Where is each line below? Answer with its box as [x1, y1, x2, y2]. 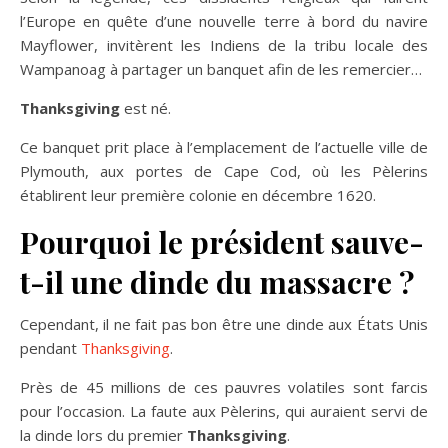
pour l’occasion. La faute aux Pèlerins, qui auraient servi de [20, 401, 428, 422]
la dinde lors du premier [20, 425, 187, 446]
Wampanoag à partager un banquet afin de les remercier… [20, 59, 422, 80]
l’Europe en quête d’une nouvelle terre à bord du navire [20, 11, 428, 32]
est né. [120, 98, 171, 119]
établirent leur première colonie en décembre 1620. [20, 185, 376, 206]
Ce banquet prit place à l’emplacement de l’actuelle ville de [20, 137, 428, 158]
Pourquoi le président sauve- [20, 222, 424, 263]
